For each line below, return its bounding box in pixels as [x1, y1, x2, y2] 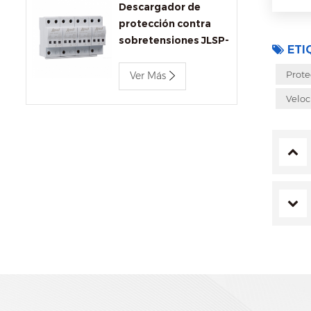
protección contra [118, 17, 211, 30]
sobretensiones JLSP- [118, 34, 229, 47]
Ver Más [129, 69, 166, 82]
